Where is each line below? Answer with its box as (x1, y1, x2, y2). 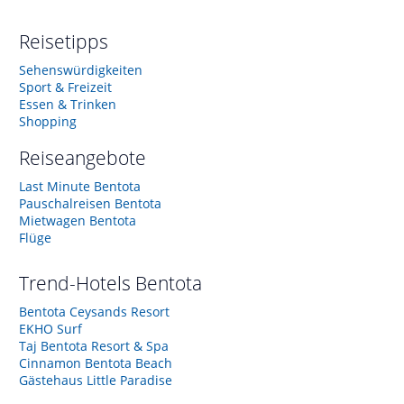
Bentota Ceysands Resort (19, 302, 170, 320)
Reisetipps (19, 28, 108, 54)
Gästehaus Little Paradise (19, 371, 172, 389)
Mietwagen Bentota (19, 211, 136, 229)
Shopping (19, 112, 77, 130)
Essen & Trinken (19, 95, 116, 113)
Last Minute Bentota (19, 177, 141, 195)
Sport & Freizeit (19, 78, 112, 96)
